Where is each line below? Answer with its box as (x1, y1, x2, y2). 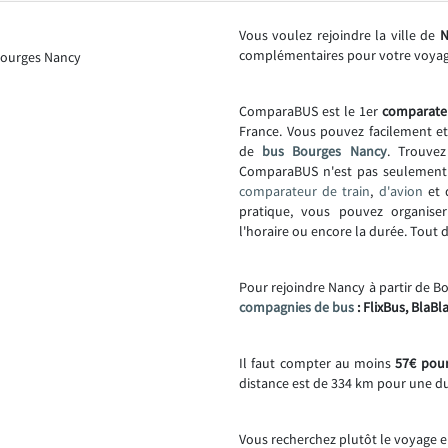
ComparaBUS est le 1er (239, 102, 382, 120)
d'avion (378, 182, 423, 200)
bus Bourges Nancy (262, 142, 387, 160)
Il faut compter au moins (239, 354, 396, 372)
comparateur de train (239, 182, 371, 200)
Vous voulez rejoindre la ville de (239, 26, 440, 44)
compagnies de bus (239, 298, 354, 316)
